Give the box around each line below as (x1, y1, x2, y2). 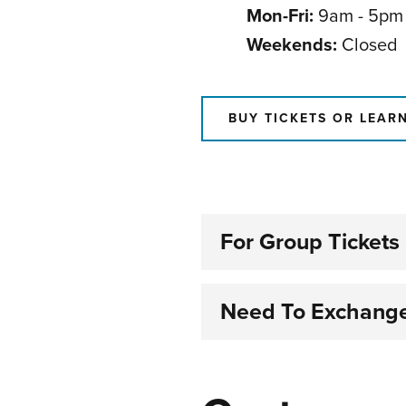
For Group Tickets (220, 228, 400, 256)
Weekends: (246, 34, 337, 57)
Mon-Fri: (246, 5, 314, 28)
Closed (337, 34, 398, 57)
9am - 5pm (314, 5, 403, 28)
